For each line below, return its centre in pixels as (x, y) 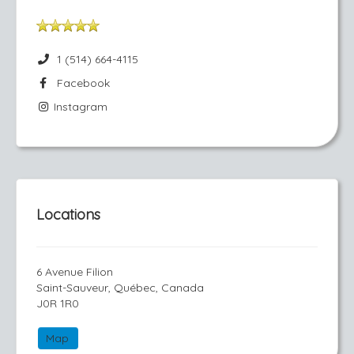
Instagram (79, 107)
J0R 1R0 (58, 303)
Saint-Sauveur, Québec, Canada (120, 288)
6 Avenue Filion (75, 272)
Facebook (80, 83)
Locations (68, 215)
